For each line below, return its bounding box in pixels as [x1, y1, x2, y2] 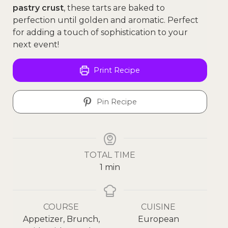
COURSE [43, 202, 79, 212]
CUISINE [141, 202, 176, 212]
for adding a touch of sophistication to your [13, 27, 188, 37]
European [137, 214, 179, 224]
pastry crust [13, 3, 64, 13]
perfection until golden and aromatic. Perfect [13, 15, 198, 25]
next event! [13, 40, 59, 49]
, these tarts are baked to [64, 3, 165, 13]
